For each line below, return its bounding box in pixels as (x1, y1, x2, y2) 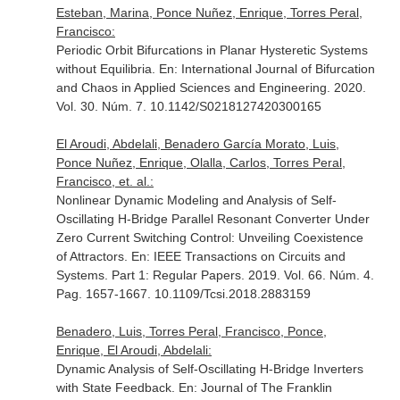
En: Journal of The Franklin (178, 380, 332, 395)
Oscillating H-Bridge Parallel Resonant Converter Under (55, 212, 370, 226)
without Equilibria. (55, 62, 159, 76)
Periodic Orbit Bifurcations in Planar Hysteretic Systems (55, 43, 368, 57)
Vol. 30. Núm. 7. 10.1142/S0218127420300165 (55, 99, 321, 113)
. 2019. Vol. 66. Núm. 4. (240, 268, 374, 282)
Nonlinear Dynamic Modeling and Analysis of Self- (55, 193, 337, 207)
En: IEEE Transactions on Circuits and (130, 249, 346, 263)
